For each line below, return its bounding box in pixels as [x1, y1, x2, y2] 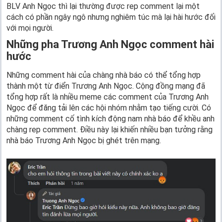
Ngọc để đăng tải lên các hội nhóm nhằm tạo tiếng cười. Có [6, 103, 211, 113]
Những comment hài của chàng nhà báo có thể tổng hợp [6, 70, 201, 80]
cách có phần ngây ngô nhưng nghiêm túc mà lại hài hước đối [6, 12, 216, 22]
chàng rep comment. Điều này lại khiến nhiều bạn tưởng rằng [6, 125, 213, 135]
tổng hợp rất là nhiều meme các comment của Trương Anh [6, 92, 209, 102]
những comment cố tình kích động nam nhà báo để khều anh [6, 114, 215, 124]
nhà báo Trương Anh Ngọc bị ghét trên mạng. [6, 136, 161, 146]
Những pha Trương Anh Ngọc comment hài [6, 38, 214, 51]
